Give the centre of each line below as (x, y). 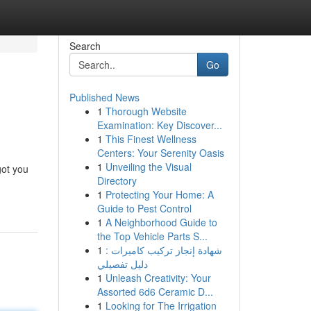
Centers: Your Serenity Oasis (160, 153)
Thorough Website (146, 111)
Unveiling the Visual (148, 167)
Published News (104, 97)
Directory (117, 180)
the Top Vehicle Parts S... (152, 236)
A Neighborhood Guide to (161, 222)
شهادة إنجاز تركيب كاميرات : (163, 250)
